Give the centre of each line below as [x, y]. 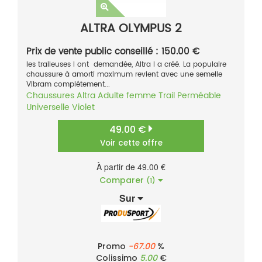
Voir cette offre [131, 143]
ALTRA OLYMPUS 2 [131, 29]
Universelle [48, 108]
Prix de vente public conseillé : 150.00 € [113, 52]
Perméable [199, 96]
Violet [83, 108]
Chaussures [50, 96]
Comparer [123, 180]
